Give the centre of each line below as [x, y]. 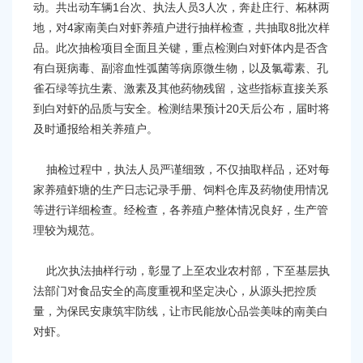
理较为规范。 [67, 230]
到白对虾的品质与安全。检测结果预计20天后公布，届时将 [181, 108]
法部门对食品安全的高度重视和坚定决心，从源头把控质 [175, 290]
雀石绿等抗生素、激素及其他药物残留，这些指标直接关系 [181, 88]
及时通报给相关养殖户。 [96, 128]
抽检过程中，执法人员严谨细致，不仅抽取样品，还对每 [181, 169]
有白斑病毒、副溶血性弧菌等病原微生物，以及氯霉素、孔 [181, 68]
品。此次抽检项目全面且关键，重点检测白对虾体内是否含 [181, 47]
